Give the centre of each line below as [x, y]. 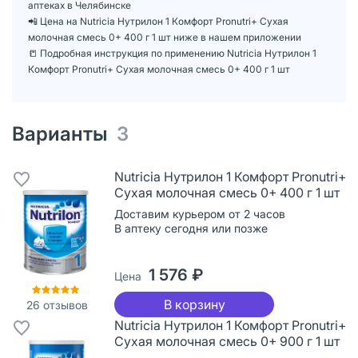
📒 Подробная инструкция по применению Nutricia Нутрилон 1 [172, 53]
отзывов [64, 304]
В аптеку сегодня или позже [191, 228]
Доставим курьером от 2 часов [200, 213]
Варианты [64, 133]
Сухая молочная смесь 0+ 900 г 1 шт [227, 341]
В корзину [194, 304]
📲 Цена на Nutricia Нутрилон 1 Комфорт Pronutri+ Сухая [158, 21]
